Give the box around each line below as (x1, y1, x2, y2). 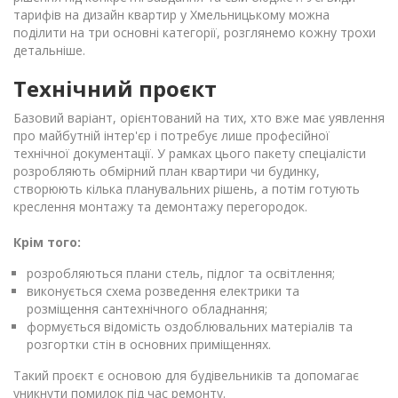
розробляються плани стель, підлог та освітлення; (27, 264, 335, 282)
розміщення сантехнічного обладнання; (27, 299, 267, 317)
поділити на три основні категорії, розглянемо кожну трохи (13, 23, 376, 41)
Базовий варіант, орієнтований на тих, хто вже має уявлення (13, 108, 385, 126)
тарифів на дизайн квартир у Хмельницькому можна (13, 5, 330, 23)
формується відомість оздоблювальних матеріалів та (27, 317, 353, 335)
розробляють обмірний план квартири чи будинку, (13, 162, 320, 179)
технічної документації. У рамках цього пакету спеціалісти (13, 144, 366, 162)
